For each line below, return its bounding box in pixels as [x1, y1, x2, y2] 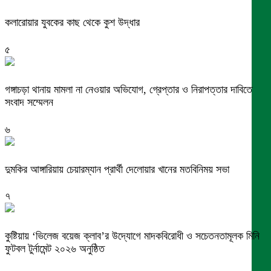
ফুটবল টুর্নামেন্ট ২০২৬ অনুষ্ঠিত [5, 243, 105, 255]
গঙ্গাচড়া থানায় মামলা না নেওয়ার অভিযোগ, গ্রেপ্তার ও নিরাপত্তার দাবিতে [5, 83, 252, 96]
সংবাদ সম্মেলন [5, 96, 53, 108]
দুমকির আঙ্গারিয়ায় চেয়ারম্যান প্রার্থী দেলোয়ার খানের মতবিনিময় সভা [5, 163, 229, 175]
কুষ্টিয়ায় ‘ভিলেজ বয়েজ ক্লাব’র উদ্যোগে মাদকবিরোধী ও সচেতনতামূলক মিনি [5, 230, 260, 243]
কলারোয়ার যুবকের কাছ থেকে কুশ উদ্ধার [5, 16, 140, 28]
